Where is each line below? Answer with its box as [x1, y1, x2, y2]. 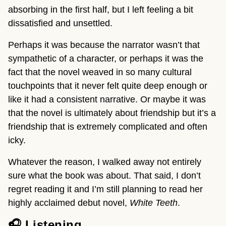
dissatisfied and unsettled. [8, 18, 115, 29]
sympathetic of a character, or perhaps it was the [8, 53, 203, 64]
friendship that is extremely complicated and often [8, 122, 207, 132]
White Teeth [130, 198, 178, 208]
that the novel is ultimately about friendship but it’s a [8, 108, 216, 119]
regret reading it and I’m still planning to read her [8, 184, 203, 195]
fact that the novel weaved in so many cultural [8, 67, 192, 78]
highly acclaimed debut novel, [8, 198, 130, 208]
